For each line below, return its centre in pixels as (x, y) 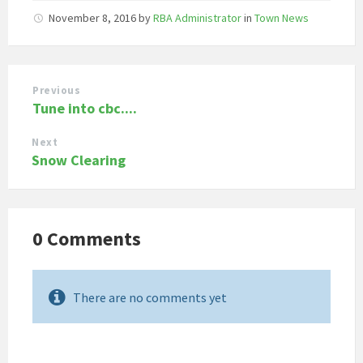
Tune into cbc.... (85, 108)
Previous (57, 90)
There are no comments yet (150, 297)
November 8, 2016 (94, 17)
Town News (282, 17)
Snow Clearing (79, 160)
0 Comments (87, 238)
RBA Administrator (197, 17)
